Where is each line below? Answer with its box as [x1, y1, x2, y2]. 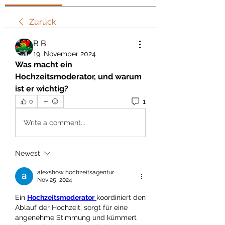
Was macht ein [15, 60, 72, 69]
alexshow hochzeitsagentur [37, 169, 114, 176]
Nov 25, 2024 [37, 176, 72, 183]
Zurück [29, 17, 56, 27]
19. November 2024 [33, 50, 96, 58]
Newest [15, 149, 40, 157]
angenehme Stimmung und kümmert [15, 213, 137, 221]
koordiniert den [96, 193, 146, 201]
